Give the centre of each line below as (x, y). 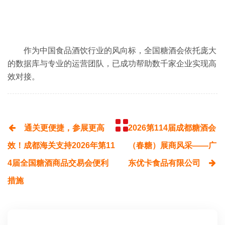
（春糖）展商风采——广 (173, 145)
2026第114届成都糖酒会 (172, 128)
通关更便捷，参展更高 (64, 128)
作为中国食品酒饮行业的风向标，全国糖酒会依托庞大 (120, 50)
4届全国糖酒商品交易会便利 (58, 163)
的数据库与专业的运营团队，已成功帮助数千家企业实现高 (112, 63)
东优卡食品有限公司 (164, 163)
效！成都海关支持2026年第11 (61, 145)
